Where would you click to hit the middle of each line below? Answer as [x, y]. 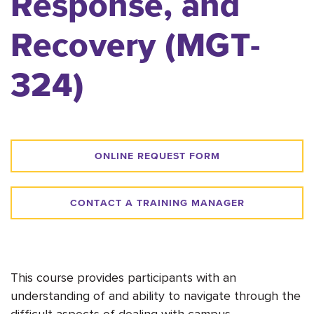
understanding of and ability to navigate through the [156, 295]
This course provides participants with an [123, 277]
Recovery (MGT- [136, 44]
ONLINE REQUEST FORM [157, 156]
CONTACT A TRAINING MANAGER [157, 203]
